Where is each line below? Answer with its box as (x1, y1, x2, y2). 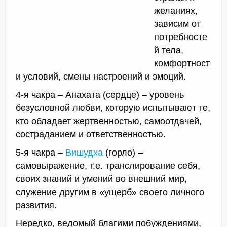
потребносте (154, 32, 207, 43)
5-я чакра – (16, 147, 65, 158)
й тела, (154, 45, 183, 56)
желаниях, (154, 6, 198, 16)
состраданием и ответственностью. (16, 129, 166, 140)
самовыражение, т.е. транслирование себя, (16, 161, 200, 171)
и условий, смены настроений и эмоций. (16, 71, 186, 82)
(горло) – (103, 147, 143, 158)
